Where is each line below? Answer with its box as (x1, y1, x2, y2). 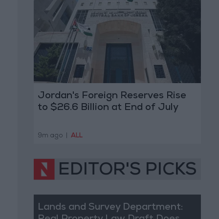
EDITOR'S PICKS (58, 162, 197, 180)
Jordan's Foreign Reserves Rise (37, 91, 186, 102)
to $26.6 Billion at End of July (37, 103, 178, 113)
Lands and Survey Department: (37, 202, 183, 213)
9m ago (37, 132, 65, 139)
